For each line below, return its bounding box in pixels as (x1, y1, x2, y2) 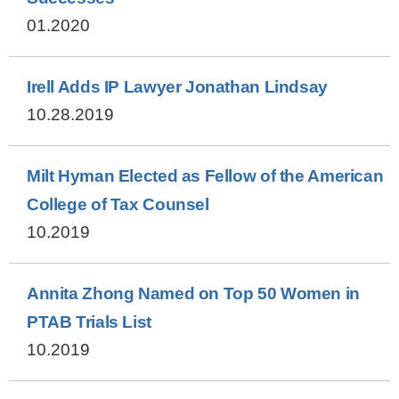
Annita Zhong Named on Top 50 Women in (27, 284, 360, 303)
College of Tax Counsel (27, 195, 209, 214)
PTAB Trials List (27, 313, 151, 331)
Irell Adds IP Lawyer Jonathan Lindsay (27, 77, 328, 96)
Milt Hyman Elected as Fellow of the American (27, 167, 384, 185)
